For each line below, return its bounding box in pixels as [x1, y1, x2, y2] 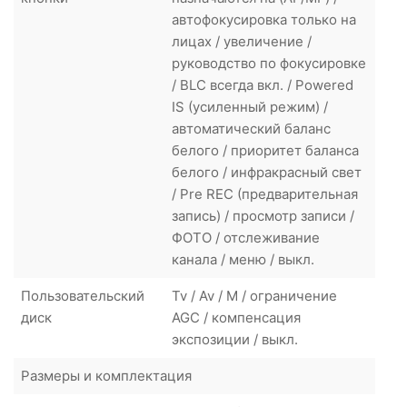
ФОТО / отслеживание [172, 228, 320, 246]
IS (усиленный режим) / [172, 97, 328, 115]
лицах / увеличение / [172, 32, 312, 50]
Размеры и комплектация [21, 366, 192, 384]
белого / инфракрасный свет [172, 163, 362, 181]
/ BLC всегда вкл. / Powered [172, 75, 353, 94]
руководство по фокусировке [172, 54, 366, 72]
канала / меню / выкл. [172, 250, 314, 268]
